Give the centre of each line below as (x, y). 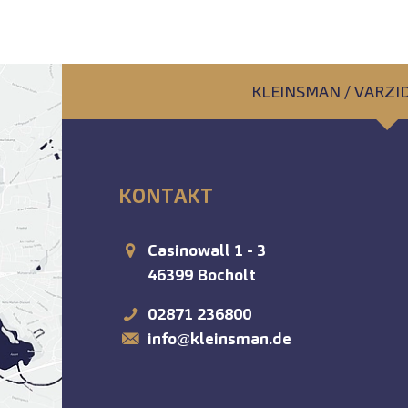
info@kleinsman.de (220, 338)
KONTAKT (166, 195)
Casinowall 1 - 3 (207, 250)
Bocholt (227, 274)
